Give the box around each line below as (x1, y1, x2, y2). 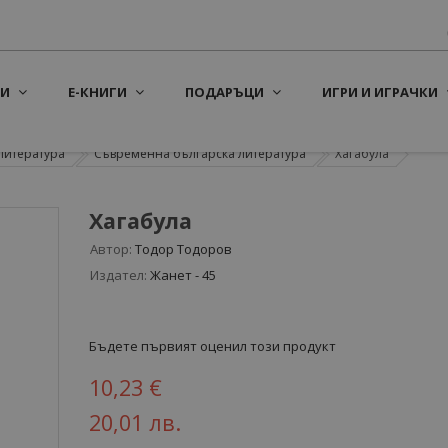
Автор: (90, 240, 132, 258)
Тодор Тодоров (135, 240, 232, 258)
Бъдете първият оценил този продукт (89, 337, 336, 355)
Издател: (90, 266, 147, 284)
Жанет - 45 (150, 266, 216, 284)
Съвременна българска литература (94, 145, 306, 162)
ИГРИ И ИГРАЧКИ (322, 83, 438, 101)
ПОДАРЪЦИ (185, 83, 264, 101)
